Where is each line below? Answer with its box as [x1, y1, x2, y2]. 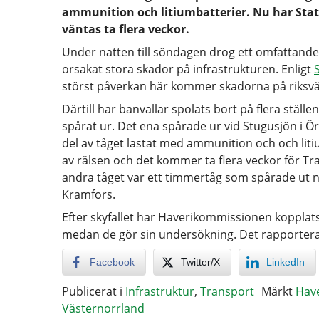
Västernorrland [62, 300, 145, 316]
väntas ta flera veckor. [62, 21, 189, 37]
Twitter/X [181, 256, 220, 268]
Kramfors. [62, 187, 115, 202]
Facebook [90, 256, 135, 268]
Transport [200, 283, 254, 299]
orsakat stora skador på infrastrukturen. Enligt [62, 61, 314, 77]
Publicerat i [62, 283, 125, 299]
